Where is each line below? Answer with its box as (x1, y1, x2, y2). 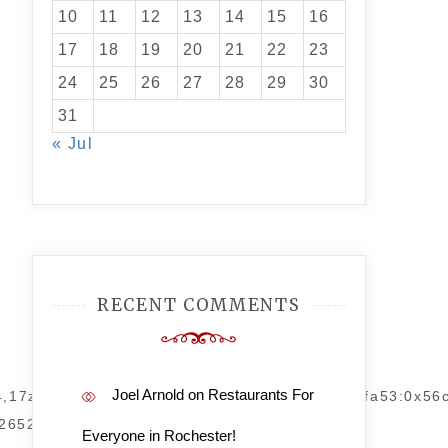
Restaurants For (207, 386, 314, 403)
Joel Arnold (111, 386, 184, 403)
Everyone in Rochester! (81, 427, 236, 444)
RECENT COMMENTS (97, 294, 301, 316)
